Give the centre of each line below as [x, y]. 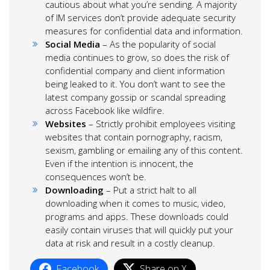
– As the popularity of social [158, 44]
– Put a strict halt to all [150, 190]
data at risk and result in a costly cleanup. [130, 243]
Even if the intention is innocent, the [119, 163]
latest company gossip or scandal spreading [135, 97]
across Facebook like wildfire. [105, 110]
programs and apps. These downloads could [137, 216]
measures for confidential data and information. [144, 30]
